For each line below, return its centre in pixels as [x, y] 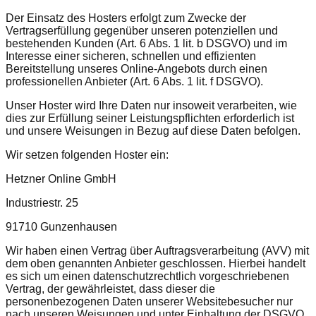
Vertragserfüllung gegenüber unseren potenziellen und [142, 31]
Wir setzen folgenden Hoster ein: [87, 155]
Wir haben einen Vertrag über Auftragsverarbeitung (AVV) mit [157, 251]
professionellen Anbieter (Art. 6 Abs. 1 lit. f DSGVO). [134, 82]
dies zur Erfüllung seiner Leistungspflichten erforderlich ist [150, 119]
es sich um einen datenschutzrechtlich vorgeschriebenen [147, 276]
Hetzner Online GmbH [61, 179]
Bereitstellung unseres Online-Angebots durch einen [136, 69]
